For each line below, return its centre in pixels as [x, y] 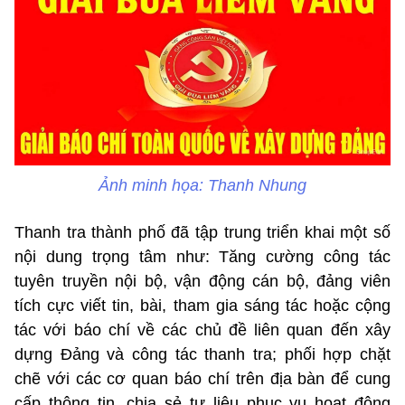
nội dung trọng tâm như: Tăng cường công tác [202, 257]
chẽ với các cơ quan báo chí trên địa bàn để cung [202, 379]
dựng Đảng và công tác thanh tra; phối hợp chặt [202, 355]
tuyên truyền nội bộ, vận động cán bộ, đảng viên [202, 282]
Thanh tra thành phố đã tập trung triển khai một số [202, 233]
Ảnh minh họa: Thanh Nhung [202, 186]
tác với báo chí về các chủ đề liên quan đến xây [202, 330]
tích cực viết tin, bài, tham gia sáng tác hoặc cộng [202, 306]
